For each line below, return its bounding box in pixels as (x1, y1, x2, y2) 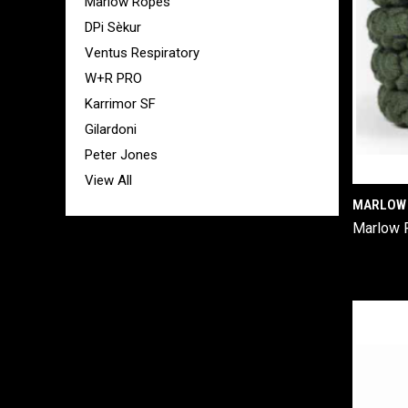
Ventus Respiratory (85, 45, 199, 62)
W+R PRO (85, 70, 142, 87)
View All (85, 172, 132, 189)
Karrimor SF (85, 96, 156, 113)
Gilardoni (85, 121, 137, 138)
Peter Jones (85, 147, 158, 164)
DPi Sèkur (85, 19, 141, 36)
